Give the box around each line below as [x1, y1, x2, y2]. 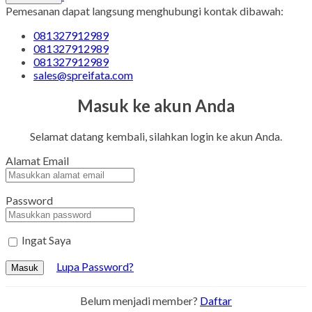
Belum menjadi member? [80, 293, 200, 307]
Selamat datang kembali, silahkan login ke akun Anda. [30, 129, 282, 143]
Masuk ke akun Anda [77, 95, 235, 116]
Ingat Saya [22, 233, 71, 247]
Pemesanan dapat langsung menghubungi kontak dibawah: [6, 3, 283, 17]
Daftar [200, 293, 232, 307]
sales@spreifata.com [33, 68, 133, 81]
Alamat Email [6, 153, 69, 167]
